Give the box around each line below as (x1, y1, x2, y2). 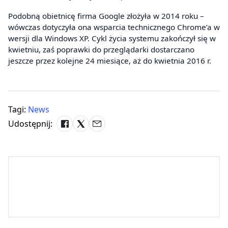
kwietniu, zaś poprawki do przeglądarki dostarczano (8, 44, 194, 54)
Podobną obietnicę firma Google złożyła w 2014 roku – (8, 10, 204, 21)
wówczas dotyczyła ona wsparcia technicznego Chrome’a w (8, 21, 220, 32)
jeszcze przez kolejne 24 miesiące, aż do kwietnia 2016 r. (8, 55, 211, 66)
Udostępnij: (8, 118, 52, 129)
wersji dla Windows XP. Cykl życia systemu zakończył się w (8, 33, 216, 43)
